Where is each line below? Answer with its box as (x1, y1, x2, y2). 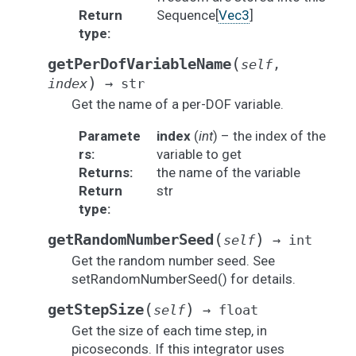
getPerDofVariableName (48, 56, 231, 72)
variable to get (156, 146, 242, 162)
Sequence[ (156, 7, 219, 23)
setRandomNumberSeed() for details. (72, 271, 296, 287)
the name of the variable (156, 164, 300, 180)
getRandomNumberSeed (48, 231, 214, 248)
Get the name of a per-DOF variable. (72, 96, 284, 112)
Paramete (78, 128, 141, 144)
